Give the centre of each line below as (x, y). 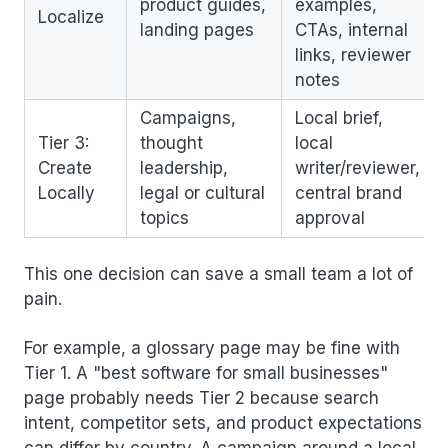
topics (164, 218)
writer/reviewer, (357, 168)
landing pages (197, 30)
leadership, (184, 168)
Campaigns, (188, 118)
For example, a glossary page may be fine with (212, 348)
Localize (71, 17)
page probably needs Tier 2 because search (201, 398)
